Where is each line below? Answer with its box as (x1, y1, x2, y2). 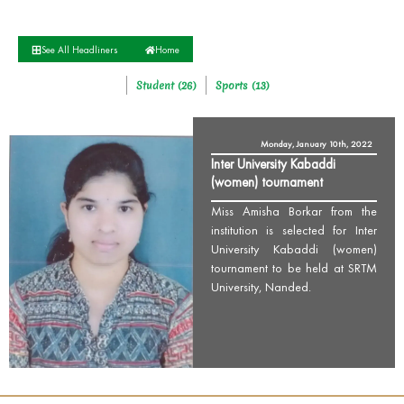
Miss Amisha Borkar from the (210, 203, 377, 219)
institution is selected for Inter (210, 222, 377, 238)
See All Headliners (41, 43, 118, 56)
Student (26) (135, 78, 197, 93)
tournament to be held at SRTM (210, 260, 377, 276)
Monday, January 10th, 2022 (261, 138, 372, 150)
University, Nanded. (210, 279, 311, 295)
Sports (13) (215, 78, 270, 93)
